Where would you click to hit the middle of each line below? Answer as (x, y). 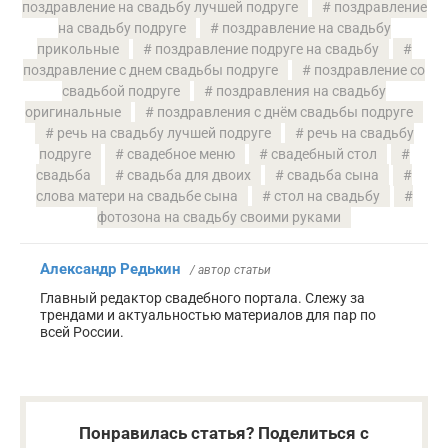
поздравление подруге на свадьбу (266, 49)
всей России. (82, 332)
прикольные (77, 49)
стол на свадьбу (326, 196)
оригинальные (73, 112)
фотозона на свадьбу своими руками (219, 217)
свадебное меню (180, 154)
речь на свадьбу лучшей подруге (163, 133)
